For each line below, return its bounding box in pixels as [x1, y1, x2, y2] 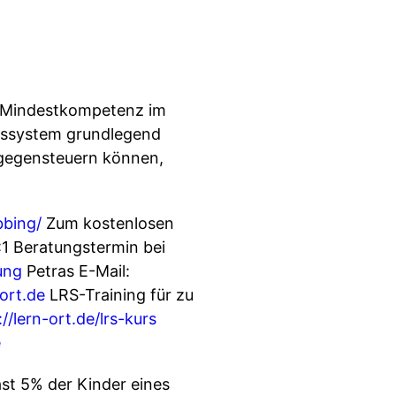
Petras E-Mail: [22, 262, 130, 280]
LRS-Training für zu [45, 286, 194, 304]
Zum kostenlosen [42, 214, 174, 232]
